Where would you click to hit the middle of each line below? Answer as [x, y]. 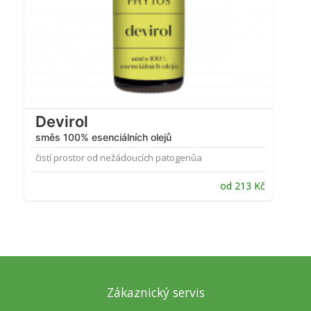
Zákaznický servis [155, 293]
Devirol [62, 122]
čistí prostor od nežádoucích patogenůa [119, 158]
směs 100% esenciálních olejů [103, 137]
